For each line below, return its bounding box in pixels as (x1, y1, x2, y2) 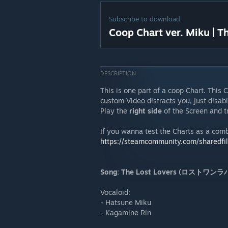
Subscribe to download (109, 15, 180, 23)
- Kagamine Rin (100, 208, 151, 217)
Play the (100, 106, 129, 115)
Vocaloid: (100, 188, 130, 196)
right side (129, 106, 162, 115)
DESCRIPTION (100, 70, 136, 77)
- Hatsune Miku (100, 198, 151, 207)
